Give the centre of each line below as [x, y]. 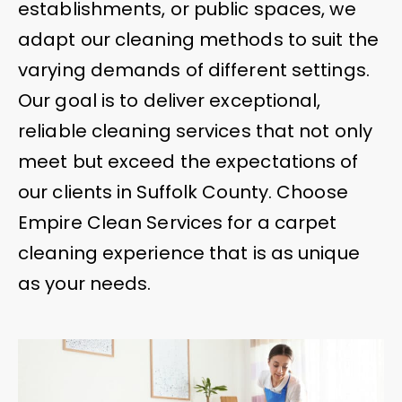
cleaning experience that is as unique [189, 253]
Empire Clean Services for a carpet [178, 222]
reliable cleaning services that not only [196, 131]
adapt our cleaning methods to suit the [198, 39]
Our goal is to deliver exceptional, [170, 100]
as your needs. [85, 283]
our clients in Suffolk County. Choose [183, 192]
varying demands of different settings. [194, 70]
